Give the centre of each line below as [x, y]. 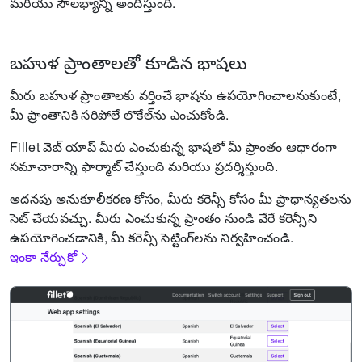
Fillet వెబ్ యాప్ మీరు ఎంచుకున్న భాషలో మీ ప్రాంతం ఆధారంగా [174, 146]
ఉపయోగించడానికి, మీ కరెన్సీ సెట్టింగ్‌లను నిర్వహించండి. [152, 237]
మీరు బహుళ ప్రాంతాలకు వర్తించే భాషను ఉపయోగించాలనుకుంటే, [175, 95]
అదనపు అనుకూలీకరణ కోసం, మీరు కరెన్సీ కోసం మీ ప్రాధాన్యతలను [181, 198]
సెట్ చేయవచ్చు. [51, 217]
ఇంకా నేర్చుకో [43, 256]
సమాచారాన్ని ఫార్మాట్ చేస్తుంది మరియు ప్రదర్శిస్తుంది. [144, 166]
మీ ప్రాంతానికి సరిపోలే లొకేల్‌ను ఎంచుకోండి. [120, 114]
